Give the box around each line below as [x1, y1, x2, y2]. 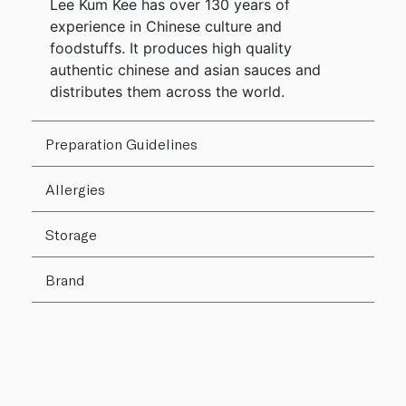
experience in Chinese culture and [50, 16, 282, 35]
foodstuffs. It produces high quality [50, 38, 292, 57]
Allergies [45, 179, 105, 198]
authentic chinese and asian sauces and [50, 60, 321, 79]
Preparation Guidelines [45, 134, 198, 152]
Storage [45, 225, 97, 243]
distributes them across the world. [50, 82, 285, 101]
